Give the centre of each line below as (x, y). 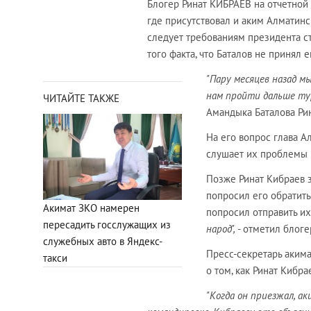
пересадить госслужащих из (107, 224)
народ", (221, 229)
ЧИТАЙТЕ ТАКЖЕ (81, 99)
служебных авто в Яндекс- (103, 241)
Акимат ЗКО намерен (91, 208)
